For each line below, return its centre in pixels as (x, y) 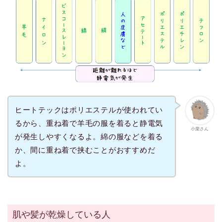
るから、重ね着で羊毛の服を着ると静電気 (89, 123)
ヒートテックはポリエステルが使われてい (89, 110)
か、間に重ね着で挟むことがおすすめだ (85, 150)
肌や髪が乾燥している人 (61, 215)
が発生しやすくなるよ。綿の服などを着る (89, 137)
